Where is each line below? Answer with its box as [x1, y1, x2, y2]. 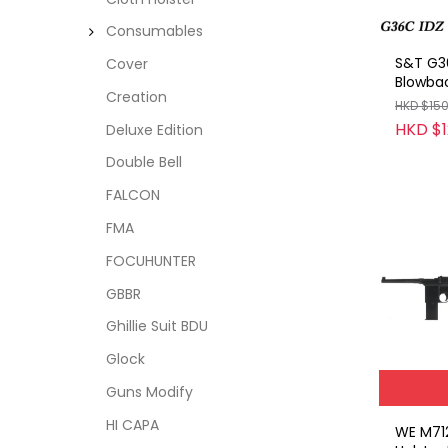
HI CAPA [105, 414, 159, 435]
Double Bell [105, 152, 182, 173]
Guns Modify [105, 381, 193, 402]
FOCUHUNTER [105, 250, 196, 271]
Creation [105, 86, 167, 107]
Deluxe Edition [105, 119, 203, 140]
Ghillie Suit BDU [105, 316, 208, 337]
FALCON [105, 185, 160, 206]
